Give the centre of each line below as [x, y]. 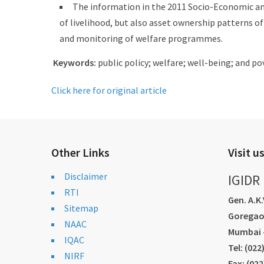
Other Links [80, 152]
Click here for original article [109, 90]
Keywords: [75, 62]
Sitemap [81, 208]
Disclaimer [86, 176]
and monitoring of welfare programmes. [141, 38]
